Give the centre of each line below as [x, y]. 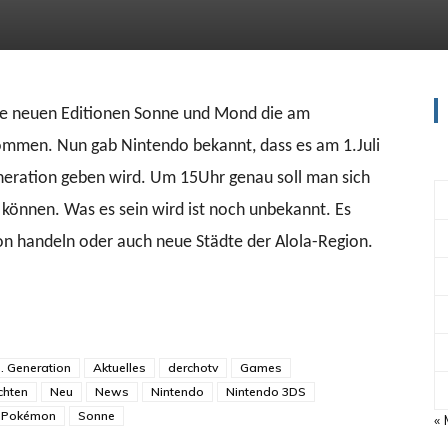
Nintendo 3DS [266, 391]
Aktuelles [119, 367]
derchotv [193, 367]
